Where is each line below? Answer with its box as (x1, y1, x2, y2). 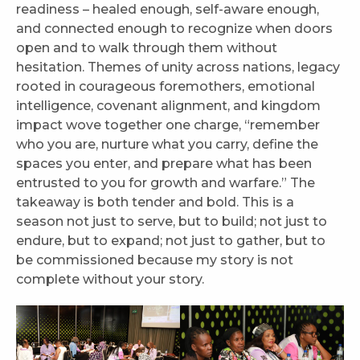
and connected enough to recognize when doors (16, 21, 333, 37)
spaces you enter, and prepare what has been (16, 156, 312, 172)
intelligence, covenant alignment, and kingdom (16, 98, 321, 114)
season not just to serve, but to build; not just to (16, 214, 327, 230)
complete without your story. (16, 272, 204, 288)
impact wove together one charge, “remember (16, 117, 320, 133)
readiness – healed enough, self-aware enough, (16, 2, 319, 18)
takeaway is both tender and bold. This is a (16, 194, 294, 211)
